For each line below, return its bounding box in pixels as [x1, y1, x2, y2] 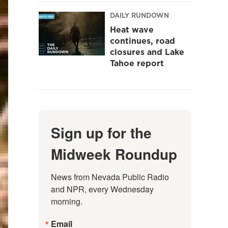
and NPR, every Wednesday [51, 183, 154, 195]
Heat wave [110, 23, 154, 35]
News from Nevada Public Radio [51, 170, 169, 183]
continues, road [110, 35, 175, 46]
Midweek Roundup [51, 143, 177, 164]
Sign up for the [51, 122, 152, 143]
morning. [51, 195, 82, 207]
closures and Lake [110, 46, 184, 58]
